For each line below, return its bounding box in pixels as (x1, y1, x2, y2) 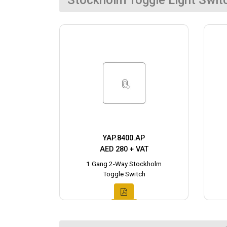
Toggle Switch (102, 170, 145, 178)
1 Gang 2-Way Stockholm (86, 160, 162, 168)
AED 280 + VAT (99, 145, 148, 154)
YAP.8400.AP (103, 134, 145, 143)
